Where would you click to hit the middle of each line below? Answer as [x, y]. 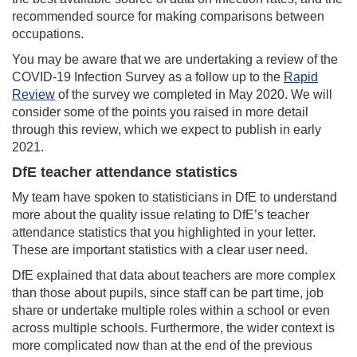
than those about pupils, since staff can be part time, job [168, 293]
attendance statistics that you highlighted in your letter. [164, 232]
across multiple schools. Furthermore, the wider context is [173, 328]
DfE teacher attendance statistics [125, 172]
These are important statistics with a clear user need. [160, 250]
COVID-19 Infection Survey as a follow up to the [148, 77]
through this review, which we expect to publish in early [167, 129]
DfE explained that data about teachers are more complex [174, 275]
